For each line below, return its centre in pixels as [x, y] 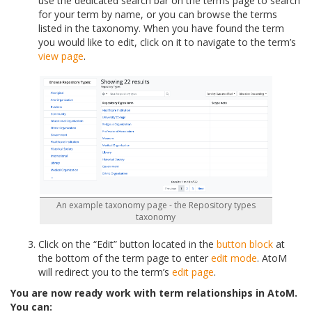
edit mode [234, 258]
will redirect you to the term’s [105, 272]
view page [61, 56]
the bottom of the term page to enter [125, 258]
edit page [193, 272]
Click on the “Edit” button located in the [127, 244]
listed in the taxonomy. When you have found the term [161, 29]
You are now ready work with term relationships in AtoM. [154, 292]
